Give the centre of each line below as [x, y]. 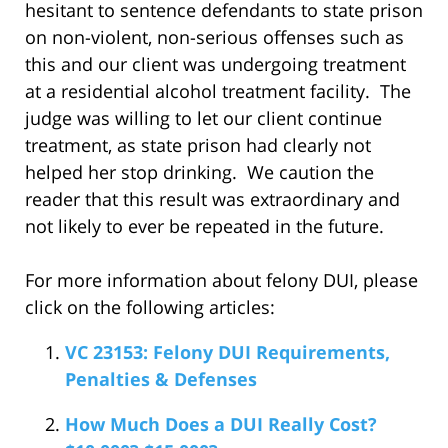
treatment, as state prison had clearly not [198, 144]
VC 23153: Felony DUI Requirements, [227, 351]
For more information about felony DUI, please [221, 279]
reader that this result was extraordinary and [212, 198]
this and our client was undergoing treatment [215, 63]
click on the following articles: [150, 306]
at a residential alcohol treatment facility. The [218, 90]
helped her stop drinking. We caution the [199, 171]
